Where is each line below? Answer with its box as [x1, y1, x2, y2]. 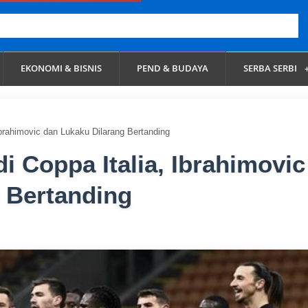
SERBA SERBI [243, 63, 300, 74]
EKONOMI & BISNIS [21, 63, 102, 74]
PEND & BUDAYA [137, 63, 209, 74]
